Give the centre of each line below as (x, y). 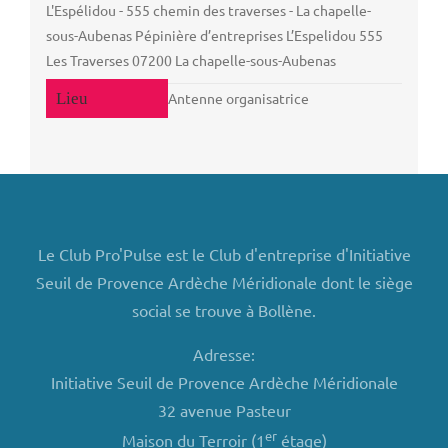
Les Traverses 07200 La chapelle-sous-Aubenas (190, 59)
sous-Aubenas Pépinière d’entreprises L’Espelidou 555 (214, 34)
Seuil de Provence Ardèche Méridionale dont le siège (224, 282)
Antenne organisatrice (238, 97)
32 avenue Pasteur (224, 410)
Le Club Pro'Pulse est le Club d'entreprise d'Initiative (224, 254)
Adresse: (224, 354)
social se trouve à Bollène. (224, 310)
